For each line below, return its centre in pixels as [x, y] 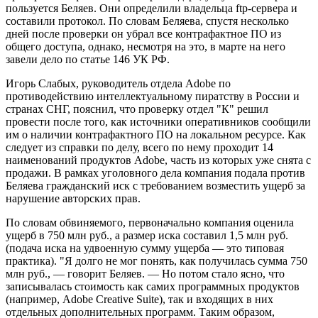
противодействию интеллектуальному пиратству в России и [153, 96]
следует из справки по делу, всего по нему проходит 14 [139, 147]
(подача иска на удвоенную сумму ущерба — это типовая [145, 248]
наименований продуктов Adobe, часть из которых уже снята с [158, 160]
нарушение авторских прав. [73, 198]
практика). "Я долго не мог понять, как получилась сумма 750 [157, 261]
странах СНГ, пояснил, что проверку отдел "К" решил [137, 109]
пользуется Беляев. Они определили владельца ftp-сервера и [152, 8]
